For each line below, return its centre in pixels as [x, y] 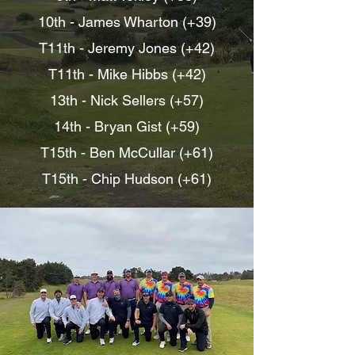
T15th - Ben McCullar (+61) [127, 153]
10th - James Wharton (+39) [127, 22]
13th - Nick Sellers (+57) [127, 100]
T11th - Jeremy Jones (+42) [127, 48]
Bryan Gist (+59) [147, 126]
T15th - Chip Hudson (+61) [127, 179]
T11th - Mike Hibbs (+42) [127, 74]
